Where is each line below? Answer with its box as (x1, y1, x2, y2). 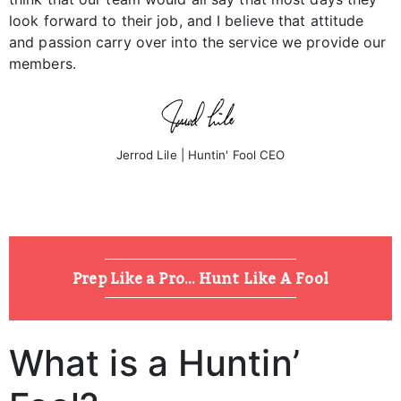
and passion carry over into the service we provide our (9, 33, 387, 52)
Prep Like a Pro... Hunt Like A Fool (73, 269, 328, 288)
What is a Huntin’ (9, 341, 300, 386)
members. (9, 55, 76, 73)
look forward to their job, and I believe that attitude (9, 12, 364, 30)
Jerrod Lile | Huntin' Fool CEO (115, 148, 286, 163)
